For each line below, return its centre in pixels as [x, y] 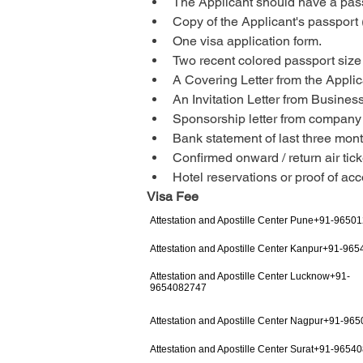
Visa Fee [173, 196]
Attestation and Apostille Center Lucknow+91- [250, 276]
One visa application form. [247, 41]
